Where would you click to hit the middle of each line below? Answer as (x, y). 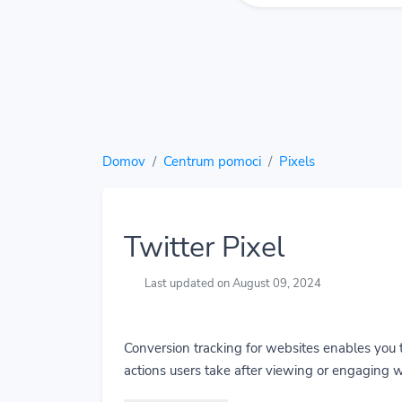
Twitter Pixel (204, 247)
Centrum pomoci (212, 162)
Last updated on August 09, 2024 (232, 284)
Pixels (297, 162)
